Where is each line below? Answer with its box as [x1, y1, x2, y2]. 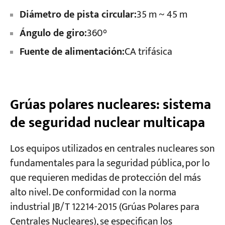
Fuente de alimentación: [19, 43, 125, 60]
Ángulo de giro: [19, 25, 87, 42]
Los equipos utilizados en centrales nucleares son [10, 141, 215, 158]
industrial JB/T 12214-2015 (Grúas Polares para [10, 199, 199, 216]
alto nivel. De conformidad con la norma [10, 184, 176, 201]
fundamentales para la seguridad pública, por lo [10, 155, 210, 172]
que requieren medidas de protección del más [10, 170, 201, 187]
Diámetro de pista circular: [19, 6, 137, 23]
